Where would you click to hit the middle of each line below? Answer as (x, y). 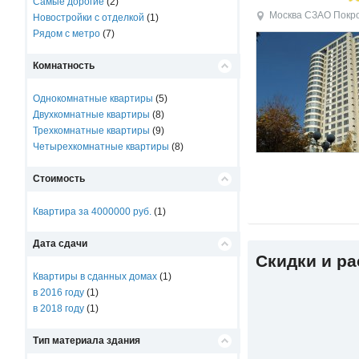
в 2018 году (59, 309)
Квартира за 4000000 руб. (93, 212)
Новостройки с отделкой (89, 18)
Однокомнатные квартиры (93, 99)
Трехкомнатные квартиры (92, 131)
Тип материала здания (87, 341)
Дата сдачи (61, 244)
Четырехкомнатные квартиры (101, 147)
